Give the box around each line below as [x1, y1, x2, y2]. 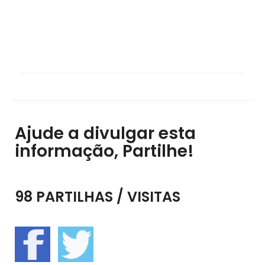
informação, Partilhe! [15, 140, 194, 163]
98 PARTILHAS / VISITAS [15, 187, 180, 207]
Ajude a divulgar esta [15, 122, 196, 146]
